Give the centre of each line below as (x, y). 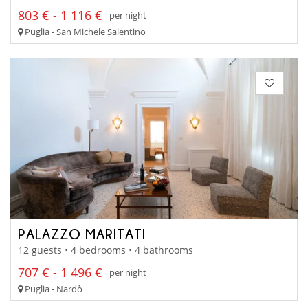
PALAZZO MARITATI (82, 234)
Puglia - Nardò (53, 288)
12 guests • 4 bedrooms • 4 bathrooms (106, 250)
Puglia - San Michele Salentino (84, 31)
